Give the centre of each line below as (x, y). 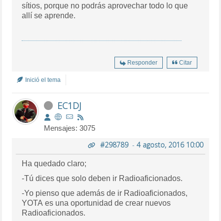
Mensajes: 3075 (70, 128)
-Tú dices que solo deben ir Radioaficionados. (102, 178)
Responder (142, 62)
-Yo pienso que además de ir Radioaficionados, (105, 193)
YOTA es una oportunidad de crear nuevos (96, 203)
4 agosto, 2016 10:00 (170, 145)
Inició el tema (42, 80)
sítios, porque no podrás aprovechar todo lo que (105, 5)
